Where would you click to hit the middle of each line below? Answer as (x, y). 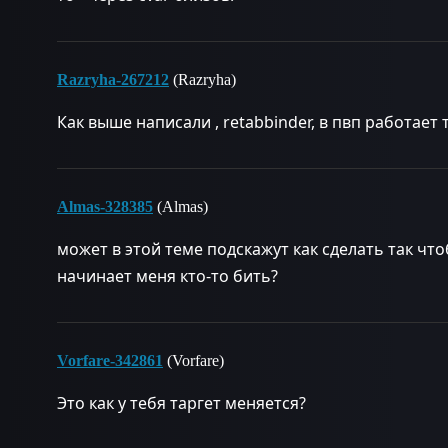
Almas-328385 (105, 206)
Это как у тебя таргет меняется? (181, 403)
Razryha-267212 (113, 79)
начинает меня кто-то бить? (167, 276)
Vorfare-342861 (110, 360)
